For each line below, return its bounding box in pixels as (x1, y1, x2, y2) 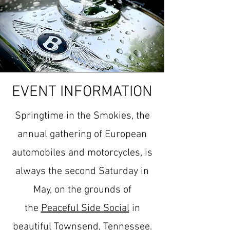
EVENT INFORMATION (12, 83, 152, 102)
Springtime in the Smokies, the (14, 110, 150, 122)
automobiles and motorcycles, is (12, 147, 152, 159)
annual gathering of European (17, 128, 147, 141)
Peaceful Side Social (41, 202, 129, 215)
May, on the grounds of (33, 184, 131, 196)
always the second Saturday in (15, 165, 149, 178)
